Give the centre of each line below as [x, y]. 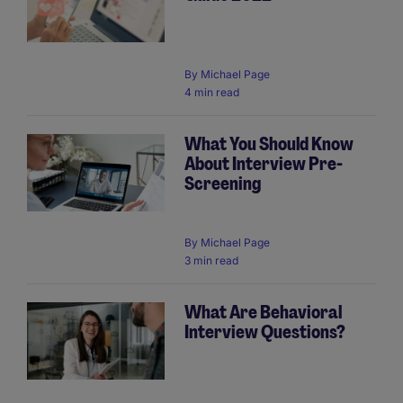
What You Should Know [269, 143]
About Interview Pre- [264, 163]
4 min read [212, 92]
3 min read [211, 260]
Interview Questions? [265, 331]
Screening [223, 183]
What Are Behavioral [263, 312]
